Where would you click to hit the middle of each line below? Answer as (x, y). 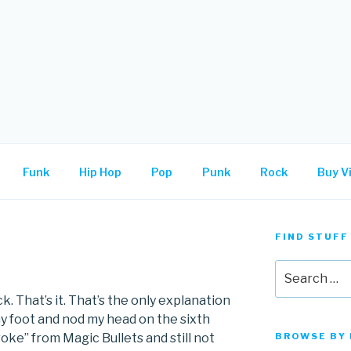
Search (294, 268)
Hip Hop (100, 172)
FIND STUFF (311, 237)
